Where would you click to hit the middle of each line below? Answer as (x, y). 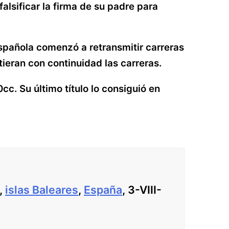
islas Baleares (42, 189)
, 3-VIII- (142, 189)
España (103, 189)
